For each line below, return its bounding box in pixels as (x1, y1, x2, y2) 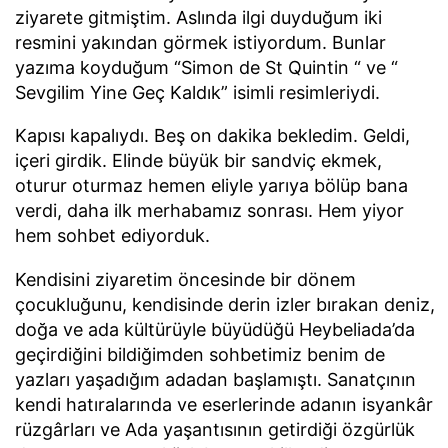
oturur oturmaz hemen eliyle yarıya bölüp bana (15, 175, 408, 197)
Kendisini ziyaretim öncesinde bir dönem (15, 269, 356, 291)
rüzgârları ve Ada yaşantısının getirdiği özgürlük (15, 419, 415, 441)
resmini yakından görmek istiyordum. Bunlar (15, 31, 386, 53)
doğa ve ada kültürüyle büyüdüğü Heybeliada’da (15, 319, 415, 341)
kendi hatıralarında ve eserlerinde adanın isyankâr (15, 394, 433, 416)
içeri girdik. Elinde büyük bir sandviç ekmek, (15, 150, 382, 172)
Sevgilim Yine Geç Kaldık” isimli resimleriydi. (15, 81, 380, 103)
